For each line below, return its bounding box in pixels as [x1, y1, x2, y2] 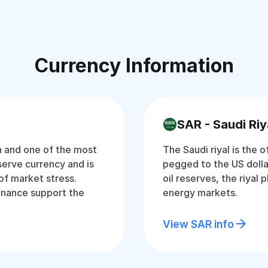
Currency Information [34, 54, 234, 77]
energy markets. [163, 187, 237, 199]
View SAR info [163, 217, 234, 230]
